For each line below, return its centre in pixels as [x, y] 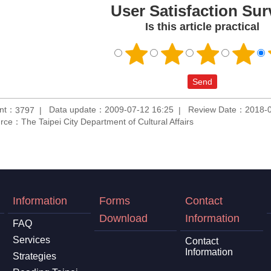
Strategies [34, 256]
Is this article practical [202, 27]
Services [31, 240]
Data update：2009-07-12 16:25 [111, 110]
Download [123, 218]
